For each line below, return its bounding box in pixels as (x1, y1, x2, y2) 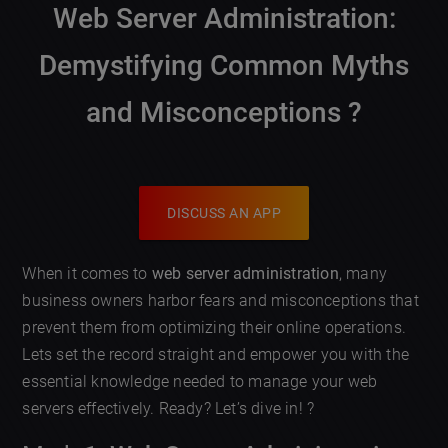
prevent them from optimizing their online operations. (22, 318, 407, 338)
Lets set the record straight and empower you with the (22, 345, 410, 365)
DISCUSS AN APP (167, 205, 281, 222)
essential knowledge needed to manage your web (22, 372, 378, 392)
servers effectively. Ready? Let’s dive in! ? (22, 399, 315, 419)
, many (338, 264, 388, 284)
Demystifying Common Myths (39, 49, 409, 83)
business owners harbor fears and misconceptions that (22, 291, 419, 311)
